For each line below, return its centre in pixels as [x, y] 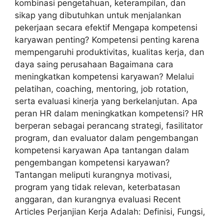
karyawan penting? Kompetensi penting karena [107, 40]
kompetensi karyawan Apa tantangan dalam [102, 150]
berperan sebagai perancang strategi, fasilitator [109, 125]
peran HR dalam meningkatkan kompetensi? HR [109, 113]
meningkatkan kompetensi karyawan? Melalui [104, 76]
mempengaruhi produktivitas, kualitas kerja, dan [110, 52]
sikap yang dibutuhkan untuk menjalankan [98, 15]
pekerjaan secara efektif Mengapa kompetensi [106, 27]
